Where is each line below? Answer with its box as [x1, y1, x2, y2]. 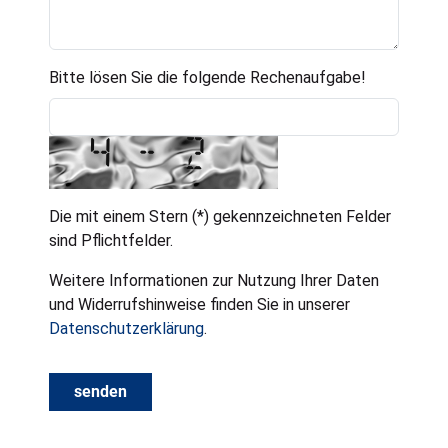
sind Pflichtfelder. [49, 231, 174, 251]
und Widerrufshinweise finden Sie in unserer [49, 295, 351, 315]
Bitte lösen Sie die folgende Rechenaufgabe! [49, 68, 367, 88]
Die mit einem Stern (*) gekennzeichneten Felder [49, 207, 392, 227]
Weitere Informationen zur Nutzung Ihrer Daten [49, 271, 380, 291]
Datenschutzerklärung [49, 319, 205, 339]
